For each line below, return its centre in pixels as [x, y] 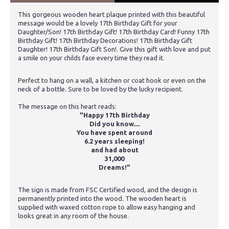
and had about [114, 150]
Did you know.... [114, 123]
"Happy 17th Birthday [114, 115]
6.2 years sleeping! [114, 141]
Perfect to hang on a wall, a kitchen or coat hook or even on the [112, 80]
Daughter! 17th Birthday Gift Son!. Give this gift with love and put [114, 49]
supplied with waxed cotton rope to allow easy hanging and [107, 207]
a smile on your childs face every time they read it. [91, 58]
